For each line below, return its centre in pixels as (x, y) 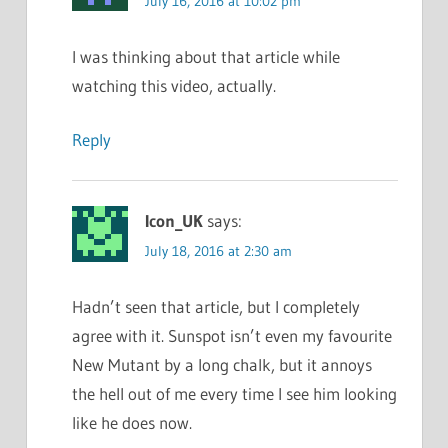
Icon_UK (173, 220)
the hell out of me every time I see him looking (234, 394)
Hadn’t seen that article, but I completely (215, 307)
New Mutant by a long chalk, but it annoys (221, 365)
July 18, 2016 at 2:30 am (218, 251)
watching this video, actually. (173, 85)
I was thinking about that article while (205, 56)
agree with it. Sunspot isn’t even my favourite (231, 336)
